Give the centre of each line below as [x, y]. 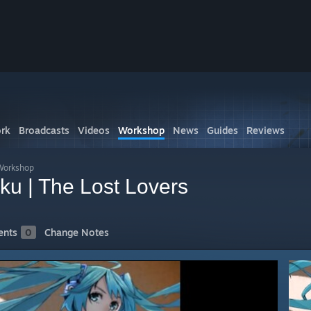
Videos [94, 130]
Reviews [266, 130]
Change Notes [77, 232]
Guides [222, 130]
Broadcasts [44, 130]
